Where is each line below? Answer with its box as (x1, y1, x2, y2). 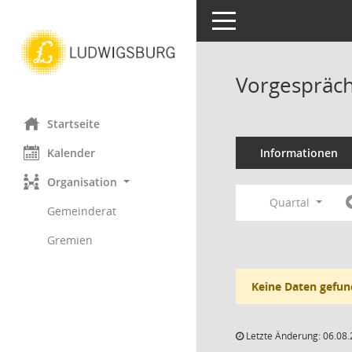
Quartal (269, 195, 313, 210)
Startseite (47, 115, 100, 131)
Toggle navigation (211, 12, 304, 27)
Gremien (47, 232, 93, 247)
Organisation (47, 174, 117, 189)
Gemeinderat (47, 203, 116, 218)
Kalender (47, 145, 95, 160)
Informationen (259, 145, 338, 160)
